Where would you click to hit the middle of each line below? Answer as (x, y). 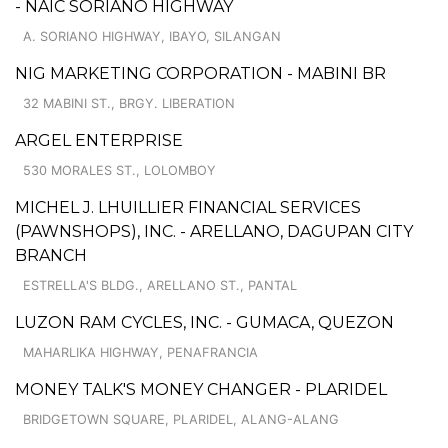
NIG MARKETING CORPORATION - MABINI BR (200, 73)
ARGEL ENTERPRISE (99, 140)
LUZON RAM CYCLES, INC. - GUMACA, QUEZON (204, 322)
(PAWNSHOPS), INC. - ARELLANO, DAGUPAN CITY (214, 231)
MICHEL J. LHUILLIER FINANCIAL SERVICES (188, 207)
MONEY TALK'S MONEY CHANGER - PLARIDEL (201, 389)
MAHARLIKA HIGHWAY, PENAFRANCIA (140, 352)
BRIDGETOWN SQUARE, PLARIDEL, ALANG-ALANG (181, 419)
